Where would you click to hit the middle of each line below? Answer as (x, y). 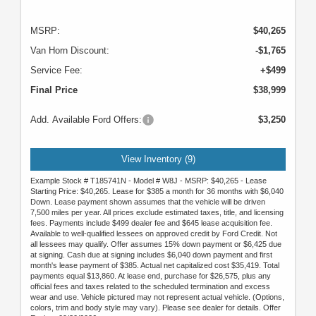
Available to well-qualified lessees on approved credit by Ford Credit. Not (154, 233)
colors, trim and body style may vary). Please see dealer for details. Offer (156, 307)
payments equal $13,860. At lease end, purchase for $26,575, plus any (151, 275)
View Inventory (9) (158, 159)
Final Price (54, 90)
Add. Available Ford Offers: (86, 120)
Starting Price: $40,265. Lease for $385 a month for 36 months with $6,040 (157, 191)
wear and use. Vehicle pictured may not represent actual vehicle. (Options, (157, 297)
